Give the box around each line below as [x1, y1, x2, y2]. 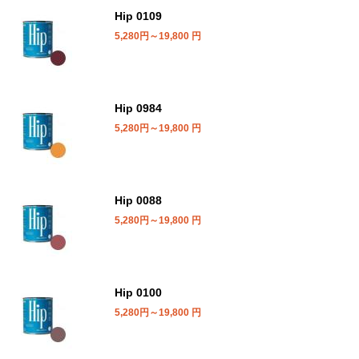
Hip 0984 [114, 101, 162, 115]
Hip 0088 [114, 193, 162, 207]
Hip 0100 [114, 285, 162, 299]
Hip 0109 [114, 9, 162, 22]
